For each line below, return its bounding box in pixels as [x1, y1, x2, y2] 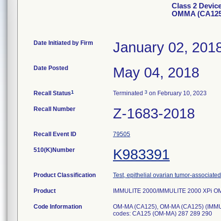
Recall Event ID [34, 131, 76, 138]
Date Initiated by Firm [34, 39, 93, 46]
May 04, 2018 [113, 65, 199, 80]
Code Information [34, 203, 82, 210]
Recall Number [34, 106, 75, 112]
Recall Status [34, 90, 71, 97]
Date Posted [34, 65, 68, 72]
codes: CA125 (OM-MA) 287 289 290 [113, 210, 214, 217]
